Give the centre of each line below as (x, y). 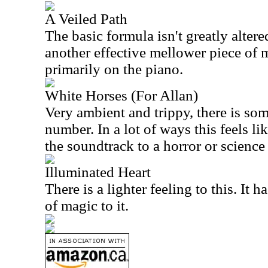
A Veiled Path (86, 19)
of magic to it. (87, 205)
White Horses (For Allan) (121, 95)
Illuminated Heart (98, 172)
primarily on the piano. (114, 69)
